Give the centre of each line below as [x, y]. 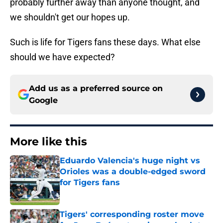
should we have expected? [62, 57]
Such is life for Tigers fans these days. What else [105, 42]
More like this [49, 142]
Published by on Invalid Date [103, 192]
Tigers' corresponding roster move [132, 215]
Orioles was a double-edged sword [133, 172]
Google [43, 101]
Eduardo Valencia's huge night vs [130, 161]
